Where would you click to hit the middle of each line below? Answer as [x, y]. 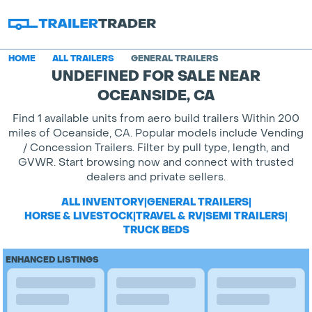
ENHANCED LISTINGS [52, 260]
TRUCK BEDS [156, 230]
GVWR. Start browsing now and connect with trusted [156, 162]
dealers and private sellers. [156, 177]
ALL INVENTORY [102, 202]
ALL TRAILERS [83, 58]
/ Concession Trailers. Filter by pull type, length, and [156, 148]
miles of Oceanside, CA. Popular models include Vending [156, 133]
